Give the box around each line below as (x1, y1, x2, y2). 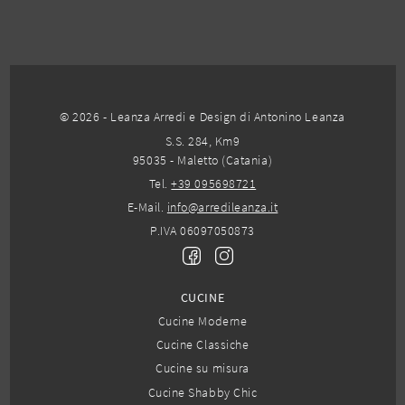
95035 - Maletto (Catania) (132, 151, 273, 168)
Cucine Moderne (157, 312, 248, 329)
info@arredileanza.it (166, 199, 278, 216)
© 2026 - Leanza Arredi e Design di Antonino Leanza (60, 108, 345, 126)
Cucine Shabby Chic (147, 383, 258, 400)
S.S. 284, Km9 (165, 132, 240, 149)
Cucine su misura (155, 360, 250, 377)
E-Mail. (127, 199, 167, 216)
